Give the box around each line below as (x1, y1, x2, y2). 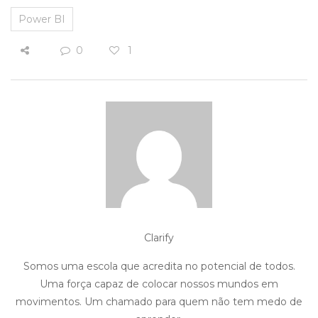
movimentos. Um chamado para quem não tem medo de (16, 295, 302, 309)
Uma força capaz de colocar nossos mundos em (40, 278, 278, 291)
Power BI (18, 13, 65, 26)
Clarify (144, 231, 174, 245)
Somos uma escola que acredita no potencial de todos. (23, 260, 295, 273)
